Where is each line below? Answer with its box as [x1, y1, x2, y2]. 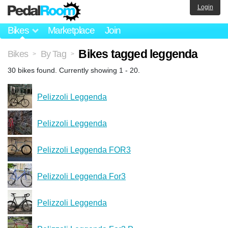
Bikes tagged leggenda [78, 47, 198, 61]
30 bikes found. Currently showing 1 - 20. [8, 66, 140, 74]
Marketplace [47, 25, 95, 36]
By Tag [40, 48, 66, 59]
